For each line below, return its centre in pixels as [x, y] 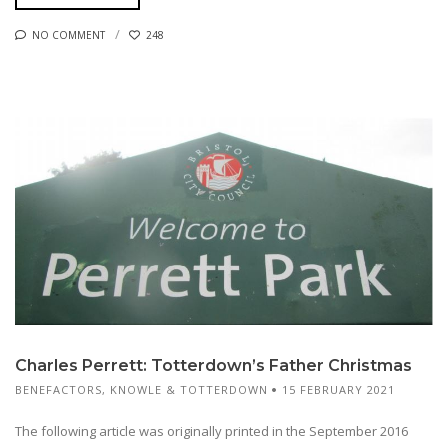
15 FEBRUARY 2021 [338, 389]
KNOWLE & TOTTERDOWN [189, 389]
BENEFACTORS [58, 389]
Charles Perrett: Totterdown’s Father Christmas [213, 365]
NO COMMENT [68, 34]
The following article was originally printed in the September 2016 [211, 430]
